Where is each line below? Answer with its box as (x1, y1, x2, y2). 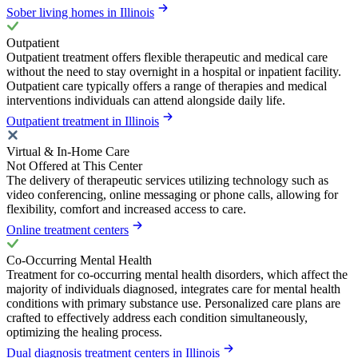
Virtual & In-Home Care (6, 145, 129, 159)
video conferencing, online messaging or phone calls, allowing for (6, 188, 338, 202)
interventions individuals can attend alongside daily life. (6, 93, 285, 108)
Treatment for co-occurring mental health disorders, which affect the (6, 268, 348, 282)
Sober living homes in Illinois (6, 6, 154, 20)
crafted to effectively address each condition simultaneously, (6, 311, 308, 325)
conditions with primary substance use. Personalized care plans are (6, 296, 340, 311)
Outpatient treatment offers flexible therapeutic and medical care (6, 50, 328, 65)
